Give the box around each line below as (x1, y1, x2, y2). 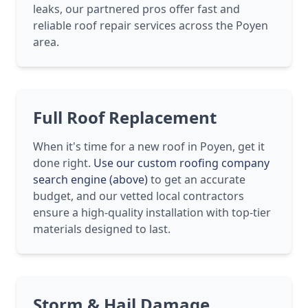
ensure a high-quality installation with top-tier (33, 205, 271, 221)
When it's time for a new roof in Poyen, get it (33, 139, 265, 155)
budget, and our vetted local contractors (33, 188, 244, 204)
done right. (33, 155, 93, 171)
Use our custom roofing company (93, 155, 269, 171)
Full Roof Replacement (33, 106, 217, 129)
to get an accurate (148, 172, 245, 188)
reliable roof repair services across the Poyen (33, 18, 268, 34)
